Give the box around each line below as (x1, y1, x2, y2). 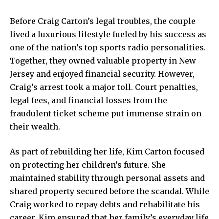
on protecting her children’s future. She (10, 159, 166, 170)
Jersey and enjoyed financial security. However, (10, 68, 195, 79)
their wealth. (10, 121, 60, 131)
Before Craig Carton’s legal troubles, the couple (10, 16, 196, 26)
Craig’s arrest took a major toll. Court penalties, (10, 82, 198, 92)
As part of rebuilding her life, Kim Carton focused (10, 146, 204, 156)
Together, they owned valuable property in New (10, 55, 196, 66)
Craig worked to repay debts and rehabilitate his (10, 199, 200, 209)
